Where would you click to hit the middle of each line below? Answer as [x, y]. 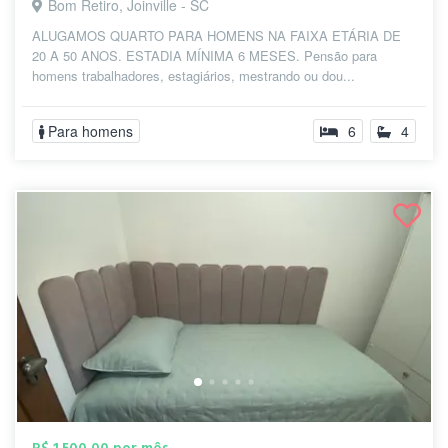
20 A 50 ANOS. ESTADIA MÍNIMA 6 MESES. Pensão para [204, 55]
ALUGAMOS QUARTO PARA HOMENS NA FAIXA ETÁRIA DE [216, 35]
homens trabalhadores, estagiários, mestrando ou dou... [193, 75]
